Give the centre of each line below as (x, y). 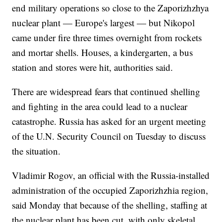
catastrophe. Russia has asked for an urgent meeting (109, 121)
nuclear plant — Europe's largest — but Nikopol (104, 23)
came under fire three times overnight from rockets (107, 38)
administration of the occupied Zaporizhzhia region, (110, 190)
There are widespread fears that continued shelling (106, 92)
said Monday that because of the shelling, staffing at (110, 205)
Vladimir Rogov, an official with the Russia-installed (111, 175)
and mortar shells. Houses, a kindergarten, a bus (103, 53)
